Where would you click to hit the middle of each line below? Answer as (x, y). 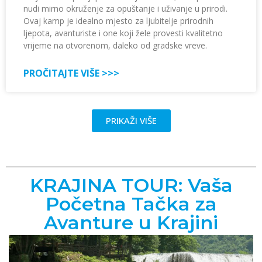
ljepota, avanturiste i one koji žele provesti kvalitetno (123, 33)
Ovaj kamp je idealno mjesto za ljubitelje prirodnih (118, 21)
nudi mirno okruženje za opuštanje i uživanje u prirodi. (125, 9)
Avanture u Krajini (131, 223)
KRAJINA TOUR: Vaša (131, 185)
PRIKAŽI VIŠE (131, 121)
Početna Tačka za (131, 204)
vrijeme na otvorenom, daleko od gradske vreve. (115, 46)
